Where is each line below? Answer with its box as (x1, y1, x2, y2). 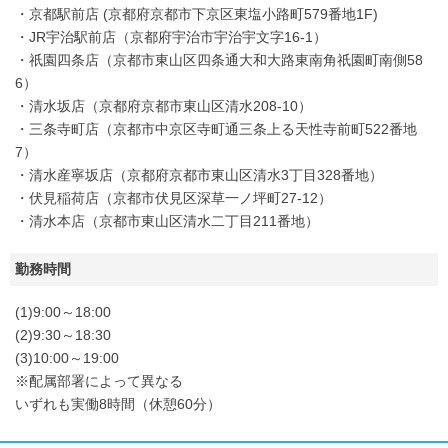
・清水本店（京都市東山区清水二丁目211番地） (15, 213, 319, 229)
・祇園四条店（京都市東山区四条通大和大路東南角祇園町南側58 (15, 52, 423, 68)
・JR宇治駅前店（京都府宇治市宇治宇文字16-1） (15, 29, 327, 45)
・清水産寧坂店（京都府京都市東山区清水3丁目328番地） (15, 167, 383, 183)
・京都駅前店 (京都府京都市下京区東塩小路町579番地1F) (15, 6, 378, 22)
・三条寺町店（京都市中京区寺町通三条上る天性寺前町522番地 (15, 121, 417, 137)
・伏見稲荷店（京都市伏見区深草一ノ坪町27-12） (15, 190, 332, 206)
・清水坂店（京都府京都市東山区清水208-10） (15, 98, 312, 114)
